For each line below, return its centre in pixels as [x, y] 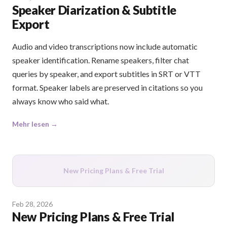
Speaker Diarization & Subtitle [94, 10]
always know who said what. [61, 101]
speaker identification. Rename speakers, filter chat [101, 60]
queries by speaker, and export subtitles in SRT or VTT [106, 74]
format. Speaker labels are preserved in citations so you [107, 88]
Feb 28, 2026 [32, 204]
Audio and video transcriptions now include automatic [105, 47]
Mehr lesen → [35, 124]
